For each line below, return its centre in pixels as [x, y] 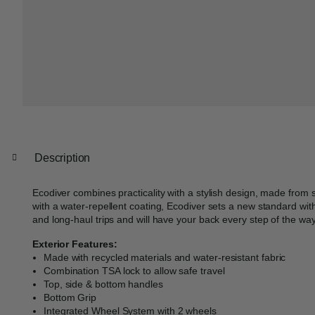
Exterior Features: [75, 244]
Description [63, 157]
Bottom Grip [70, 297]
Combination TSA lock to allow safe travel [134, 270]
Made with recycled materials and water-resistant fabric [165, 257]
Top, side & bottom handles [103, 284]
